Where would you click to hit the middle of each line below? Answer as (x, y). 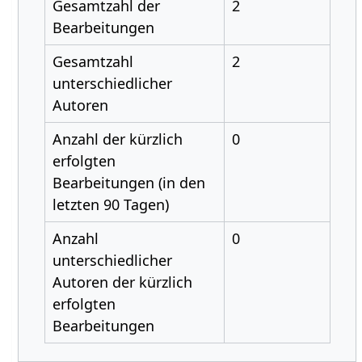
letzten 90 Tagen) (110, 204)
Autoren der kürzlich (122, 282)
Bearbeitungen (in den (128, 183)
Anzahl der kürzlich (117, 139)
